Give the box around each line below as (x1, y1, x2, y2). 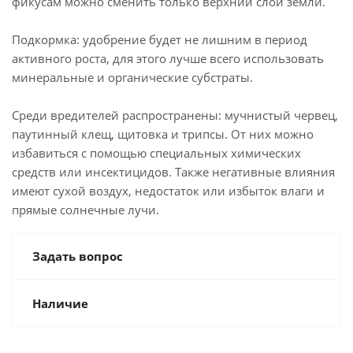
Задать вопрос (32, 248, 123, 264)
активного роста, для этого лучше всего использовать (12, 50, 324, 66)
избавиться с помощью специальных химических (12, 145, 301, 161)
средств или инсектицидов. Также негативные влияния (12, 164, 335, 180)
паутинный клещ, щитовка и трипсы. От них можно (12, 126, 314, 142)
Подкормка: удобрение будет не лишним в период (12, 32, 307, 47)
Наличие (32, 295, 88, 311)
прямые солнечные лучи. (12, 202, 159, 217)
